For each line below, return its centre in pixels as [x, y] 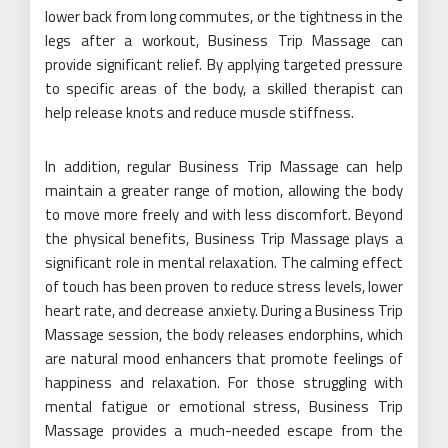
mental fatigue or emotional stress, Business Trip [224, 407]
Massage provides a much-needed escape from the [224, 431]
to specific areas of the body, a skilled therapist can [224, 89]
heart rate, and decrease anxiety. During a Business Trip [224, 311]
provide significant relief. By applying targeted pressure [224, 65]
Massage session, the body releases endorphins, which [224, 335]
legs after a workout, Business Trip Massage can [224, 41]
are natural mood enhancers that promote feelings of [224, 359]
